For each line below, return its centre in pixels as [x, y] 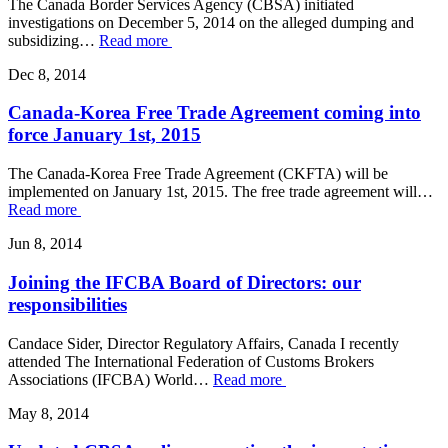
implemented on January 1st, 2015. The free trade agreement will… [220, 192]
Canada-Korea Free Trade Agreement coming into [214, 113]
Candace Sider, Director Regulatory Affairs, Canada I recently [203, 343]
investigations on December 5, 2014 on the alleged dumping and [211, 22]
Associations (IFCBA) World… [110, 379]
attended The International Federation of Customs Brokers [191, 361]
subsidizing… [53, 40]
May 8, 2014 [48, 413]
